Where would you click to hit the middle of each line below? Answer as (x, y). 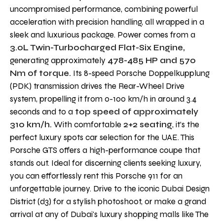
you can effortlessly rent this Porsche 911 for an (96, 176)
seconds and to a (41, 112)
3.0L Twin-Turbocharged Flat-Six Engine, (97, 48)
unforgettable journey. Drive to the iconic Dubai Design (110, 189)
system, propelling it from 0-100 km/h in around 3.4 (103, 99)
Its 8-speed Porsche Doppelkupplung (140, 74)
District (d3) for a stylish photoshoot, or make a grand (108, 202)
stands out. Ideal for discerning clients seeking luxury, (106, 163)
